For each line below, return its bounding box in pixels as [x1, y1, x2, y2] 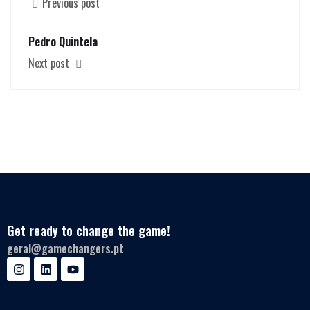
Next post [28, 55, 72, 72]
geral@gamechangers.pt [7, 240, 124, 257]
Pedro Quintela [28, 33, 98, 51]
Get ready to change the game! [7, 221, 170, 240]
